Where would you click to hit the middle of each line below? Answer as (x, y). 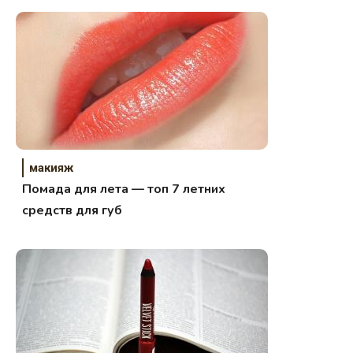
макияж (52, 167)
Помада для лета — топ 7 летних (124, 189)
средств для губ (72, 210)
